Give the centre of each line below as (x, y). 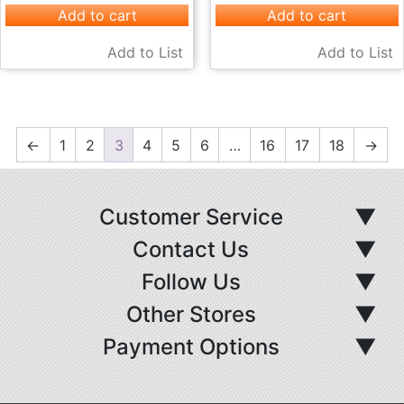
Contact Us (191, 250)
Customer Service (191, 217)
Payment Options (191, 347)
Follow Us (191, 282)
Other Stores (191, 315)
